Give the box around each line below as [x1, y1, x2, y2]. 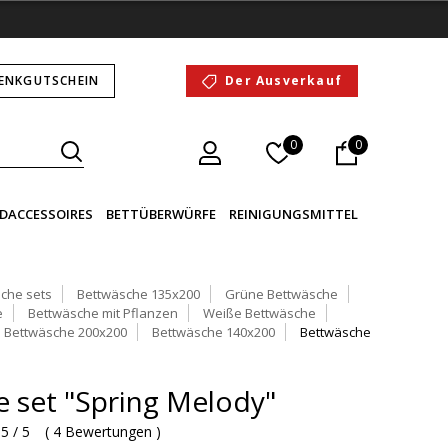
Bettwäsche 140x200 [152, 323, 275, 341]
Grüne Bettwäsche [225, 285, 338, 303]
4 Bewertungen [53, 422, 152, 441]
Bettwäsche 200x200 [4, 323, 127, 341]
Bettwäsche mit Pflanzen [28, 304, 178, 322]
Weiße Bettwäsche [203, 304, 316, 322]
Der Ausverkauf [225, 72, 342, 89]
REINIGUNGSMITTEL [229, 205, 358, 223]
